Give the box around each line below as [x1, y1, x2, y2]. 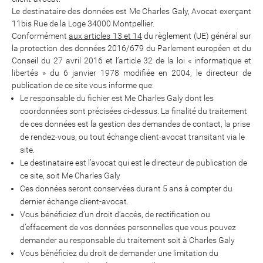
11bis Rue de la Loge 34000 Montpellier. [12, 19, 154, 29]
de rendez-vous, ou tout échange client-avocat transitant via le [20, 132, 245, 142]
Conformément [12, 31, 69, 41]
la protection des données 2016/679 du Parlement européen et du [12, 43, 251, 53]
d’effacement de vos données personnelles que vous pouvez [20, 222, 236, 232]
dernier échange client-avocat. [20, 197, 129, 207]
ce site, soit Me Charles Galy [20, 171, 120, 181]
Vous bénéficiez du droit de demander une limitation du [20, 248, 218, 258]
